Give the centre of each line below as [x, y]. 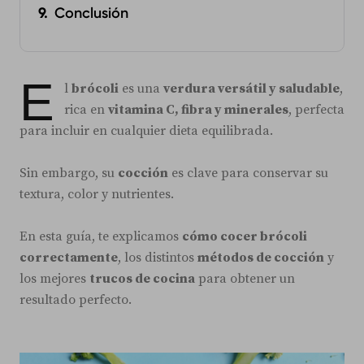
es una [141, 89]
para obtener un [245, 279]
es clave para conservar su [248, 173]
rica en [86, 110]
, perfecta [316, 110]
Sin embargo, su [69, 173]
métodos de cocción [261, 258]
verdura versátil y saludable [251, 89]
